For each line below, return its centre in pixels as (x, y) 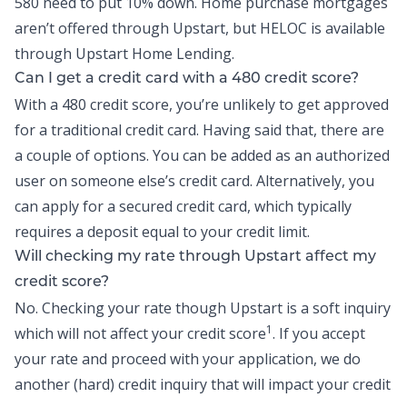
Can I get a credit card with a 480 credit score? (187, 79)
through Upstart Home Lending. (124, 54)
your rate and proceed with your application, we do (188, 359)
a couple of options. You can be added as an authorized (202, 155)
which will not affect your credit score (140, 333)
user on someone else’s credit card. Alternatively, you (194, 181)
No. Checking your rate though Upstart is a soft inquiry (203, 308)
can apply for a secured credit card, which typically (183, 206)
